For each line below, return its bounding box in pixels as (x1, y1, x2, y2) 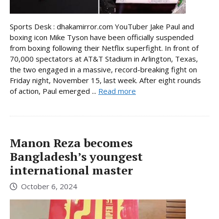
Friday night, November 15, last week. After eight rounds (10, 75, 201, 86)
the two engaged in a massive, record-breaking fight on (10, 65, 197, 75)
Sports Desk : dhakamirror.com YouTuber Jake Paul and (10, 22, 194, 32)
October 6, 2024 (21, 181, 77, 191)
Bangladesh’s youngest (10, 149, 143, 165)
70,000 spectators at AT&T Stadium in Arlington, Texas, (10, 54, 198, 64)
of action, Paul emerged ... (10, 86, 98, 96)
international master (10, 162, 133, 178)
